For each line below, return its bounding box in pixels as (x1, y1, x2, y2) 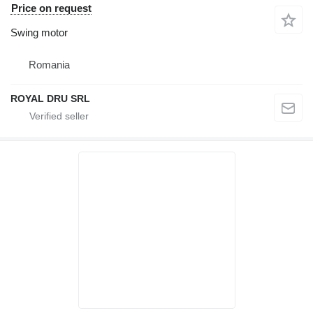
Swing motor (10, 26, 68, 38)
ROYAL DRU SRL (10, 92, 90, 104)
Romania (29, 58, 70, 71)
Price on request (11, 1, 92, 14)
